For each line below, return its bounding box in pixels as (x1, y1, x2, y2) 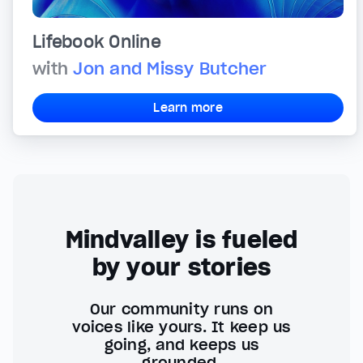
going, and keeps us (104, 335, 259, 355)
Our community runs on (89, 300, 274, 319)
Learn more (153, 100, 223, 116)
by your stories (92, 253, 271, 283)
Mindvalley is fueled (65, 225, 298, 255)
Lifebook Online (32, 32, 160, 53)
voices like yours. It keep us (72, 318, 291, 337)
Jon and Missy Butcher (73, 58, 267, 80)
